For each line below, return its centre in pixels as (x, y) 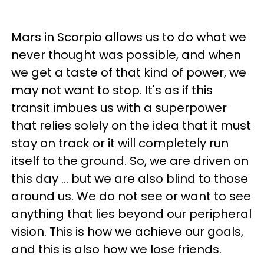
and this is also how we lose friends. (116, 249)
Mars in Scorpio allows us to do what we (129, 37)
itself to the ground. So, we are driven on (130, 161)
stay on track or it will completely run (120, 143)
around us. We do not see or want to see (131, 196)
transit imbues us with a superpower (119, 108)
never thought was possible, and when (126, 55)
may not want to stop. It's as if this (112, 90)
